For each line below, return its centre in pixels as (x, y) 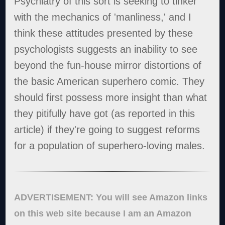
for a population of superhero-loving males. (110, 146)
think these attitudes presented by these (104, 33)
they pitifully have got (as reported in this (105, 114)
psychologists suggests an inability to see (106, 49)
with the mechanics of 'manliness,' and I (103, 17)
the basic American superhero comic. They (109, 82)
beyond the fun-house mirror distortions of (108, 66)
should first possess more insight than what (111, 98)
